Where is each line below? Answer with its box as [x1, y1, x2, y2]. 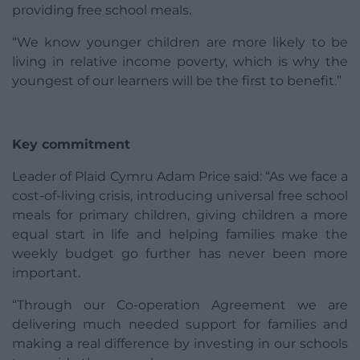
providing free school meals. [12, 2, 191, 18]
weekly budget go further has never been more [12, 246, 348, 262]
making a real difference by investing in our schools [12, 336, 348, 352]
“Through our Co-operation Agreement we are [12, 297, 348, 313]
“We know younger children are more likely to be [12, 35, 348, 51]
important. [12, 265, 80, 281]
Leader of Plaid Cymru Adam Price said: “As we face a [12, 169, 348, 185]
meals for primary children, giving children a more [12, 207, 348, 223]
